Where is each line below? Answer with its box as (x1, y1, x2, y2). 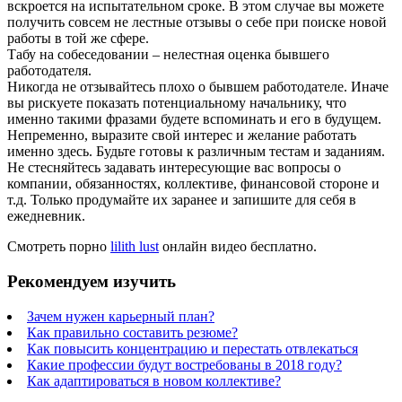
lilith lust (110, 239, 159, 255)
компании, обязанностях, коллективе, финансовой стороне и (7, 176, 380, 192)
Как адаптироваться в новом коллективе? (27, 372, 281, 389)
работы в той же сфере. (7, 31, 149, 47)
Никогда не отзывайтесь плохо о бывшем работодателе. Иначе (7, 79, 389, 95)
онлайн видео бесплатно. (159, 239, 317, 255)
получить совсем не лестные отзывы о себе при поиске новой (7, 14, 387, 31)
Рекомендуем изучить (7, 271, 176, 291)
